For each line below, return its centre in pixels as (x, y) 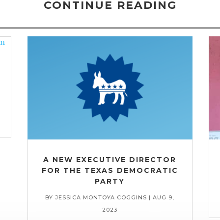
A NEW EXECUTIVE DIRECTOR (110, 160)
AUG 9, (164, 198)
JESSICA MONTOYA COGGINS (101, 198)
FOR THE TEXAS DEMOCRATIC (110, 171)
